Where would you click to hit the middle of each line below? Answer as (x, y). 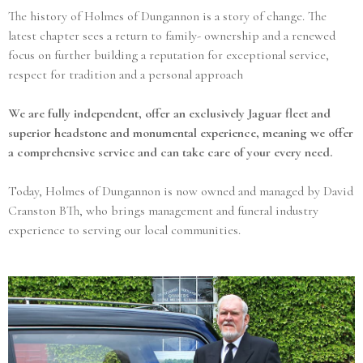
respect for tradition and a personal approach (126, 75)
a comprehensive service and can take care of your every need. (170, 153)
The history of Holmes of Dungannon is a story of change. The (167, 17)
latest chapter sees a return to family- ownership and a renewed (172, 36)
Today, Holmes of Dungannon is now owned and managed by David (181, 192)
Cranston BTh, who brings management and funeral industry (163, 211)
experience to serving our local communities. (124, 231)
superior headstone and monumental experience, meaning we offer (181, 133)
